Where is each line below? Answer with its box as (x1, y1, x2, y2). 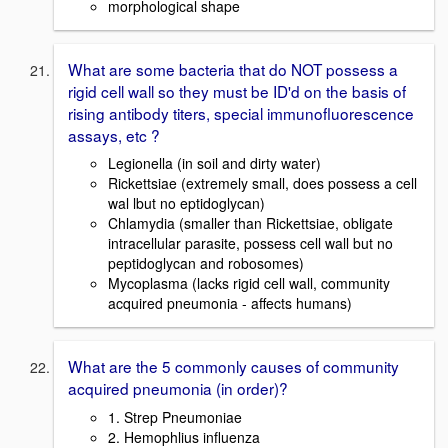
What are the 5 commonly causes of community (68, 355, 399, 378)
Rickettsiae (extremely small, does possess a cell (108, 173, 417, 194)
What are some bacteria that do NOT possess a (68, 57, 398, 80)
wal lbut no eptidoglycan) (108, 193, 265, 214)
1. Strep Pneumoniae (108, 407, 242, 428)
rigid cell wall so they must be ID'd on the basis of (68, 79, 406, 102)
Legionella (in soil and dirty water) (108, 153, 321, 174)
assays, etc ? (68, 123, 160, 146)
